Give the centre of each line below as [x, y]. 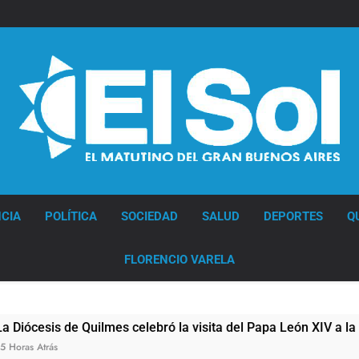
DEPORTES [293, 216]
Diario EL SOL [63, 183]
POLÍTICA [71, 216]
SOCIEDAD [149, 216]
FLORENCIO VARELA [179, 259]
